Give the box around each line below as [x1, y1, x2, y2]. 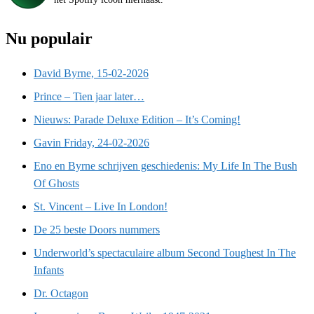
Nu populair [6, 29, 93, 48]
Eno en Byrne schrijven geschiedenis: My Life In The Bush [34, 160, 297, 172]
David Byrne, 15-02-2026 [34, 67, 149, 80]
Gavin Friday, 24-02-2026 [34, 137, 149, 149]
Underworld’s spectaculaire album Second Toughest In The [34, 247, 296, 259]
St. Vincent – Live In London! [34, 200, 168, 213]
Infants [34, 264, 64, 277]
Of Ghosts [34, 177, 79, 190]
